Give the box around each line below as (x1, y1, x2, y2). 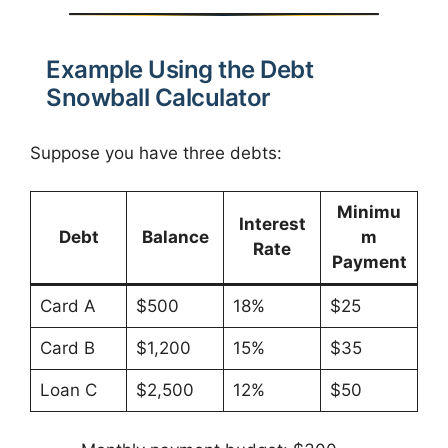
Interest (238, 214, 306, 235)
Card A (39, 296, 96, 317)
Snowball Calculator (46, 83, 271, 113)
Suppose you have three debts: (30, 142, 282, 163)
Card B (39, 338, 95, 359)
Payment (331, 252, 407, 273)
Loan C (39, 380, 97, 401)
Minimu (337, 202, 401, 223)
